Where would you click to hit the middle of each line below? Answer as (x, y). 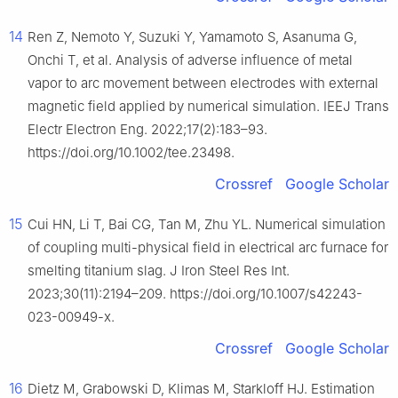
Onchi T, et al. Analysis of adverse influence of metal (190, 60)
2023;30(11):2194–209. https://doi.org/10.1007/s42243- (195, 294)
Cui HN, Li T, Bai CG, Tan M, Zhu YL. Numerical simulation (207, 225)
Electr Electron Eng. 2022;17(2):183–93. (147, 130)
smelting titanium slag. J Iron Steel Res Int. (159, 271)
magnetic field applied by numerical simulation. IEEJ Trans (208, 107)
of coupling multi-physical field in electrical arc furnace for (208, 248)
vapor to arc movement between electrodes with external (203, 84)
